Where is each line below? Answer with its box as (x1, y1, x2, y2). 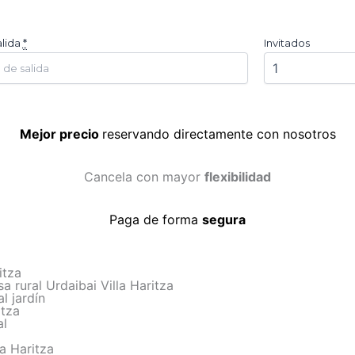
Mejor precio (19, 126, 102, 142)
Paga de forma (109, 212, 202, 227)
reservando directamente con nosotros (101, 126, 336, 142)
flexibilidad (204, 169, 271, 185)
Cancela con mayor (84, 169, 204, 185)
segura (202, 212, 246, 227)
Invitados (264, 36, 310, 49)
